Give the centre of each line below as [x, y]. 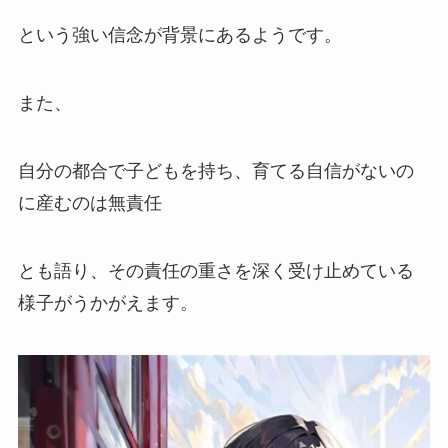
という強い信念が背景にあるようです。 [179, 35]
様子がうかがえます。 [107, 302]
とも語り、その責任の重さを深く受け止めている [215, 270]
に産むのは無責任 [89, 202]
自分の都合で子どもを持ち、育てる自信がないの [215, 170]
